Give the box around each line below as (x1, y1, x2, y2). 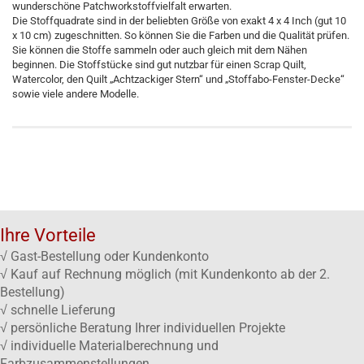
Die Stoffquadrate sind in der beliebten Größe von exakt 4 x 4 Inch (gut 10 (12, 15, 346, 27)
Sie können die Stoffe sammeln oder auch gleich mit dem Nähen (12, 44, 307, 56)
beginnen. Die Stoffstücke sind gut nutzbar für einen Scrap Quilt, (12, 58, 306, 71)
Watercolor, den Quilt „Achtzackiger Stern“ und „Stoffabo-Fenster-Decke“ (12, 73, 344, 85)
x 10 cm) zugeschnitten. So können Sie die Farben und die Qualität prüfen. (12, 29, 349, 41)
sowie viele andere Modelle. (12, 88, 139, 100)
